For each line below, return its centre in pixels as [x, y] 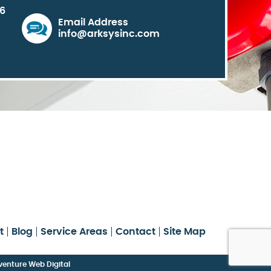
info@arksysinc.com [109, 34]
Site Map [184, 232]
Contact [135, 232]
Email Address [93, 22]
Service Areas [74, 232]
